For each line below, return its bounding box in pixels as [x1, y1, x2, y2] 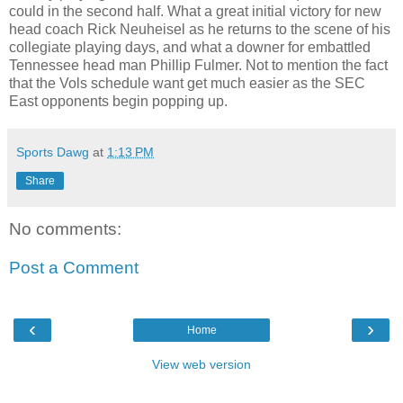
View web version [152, 356, 251, 372]
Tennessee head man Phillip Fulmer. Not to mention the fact [9, 57, 388, 73]
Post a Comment [9, 258, 139, 278]
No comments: [9, 219, 121, 238]
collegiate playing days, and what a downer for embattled [9, 39, 371, 55]
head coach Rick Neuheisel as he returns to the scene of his [9, 21, 390, 37]
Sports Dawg [16, 144, 89, 159]
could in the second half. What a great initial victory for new [9, 3, 381, 19]
